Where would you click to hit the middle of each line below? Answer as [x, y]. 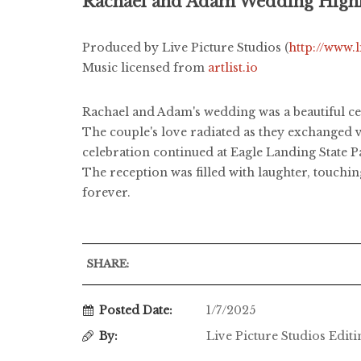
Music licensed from [145, 67]
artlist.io [233, 67]
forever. [106, 192]
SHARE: [108, 263]
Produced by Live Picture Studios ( [185, 47]
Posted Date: [136, 310]
